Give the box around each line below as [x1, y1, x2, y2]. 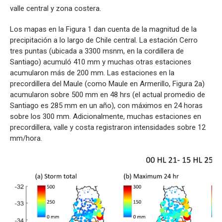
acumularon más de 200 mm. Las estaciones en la [10, 68, 174, 77]
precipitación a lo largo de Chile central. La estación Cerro [10, 35, 198, 45]
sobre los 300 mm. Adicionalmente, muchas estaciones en [10, 111, 201, 121]
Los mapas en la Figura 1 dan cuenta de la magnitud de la [10, 24, 197, 34]
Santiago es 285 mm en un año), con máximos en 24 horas [10, 101, 203, 110]
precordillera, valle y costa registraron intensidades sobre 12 [10, 122, 206, 132]
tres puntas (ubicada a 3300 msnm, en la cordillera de [10, 46, 184, 55]
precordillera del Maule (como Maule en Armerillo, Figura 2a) [10, 79, 205, 88]
